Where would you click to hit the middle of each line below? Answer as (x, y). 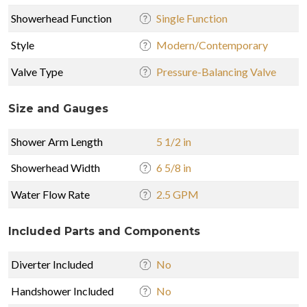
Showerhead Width (56, 167)
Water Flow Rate (50, 194)
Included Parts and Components (104, 231)
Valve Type (37, 71)
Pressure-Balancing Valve (216, 71)
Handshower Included (62, 291)
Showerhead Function (61, 18)
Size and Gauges (58, 108)
